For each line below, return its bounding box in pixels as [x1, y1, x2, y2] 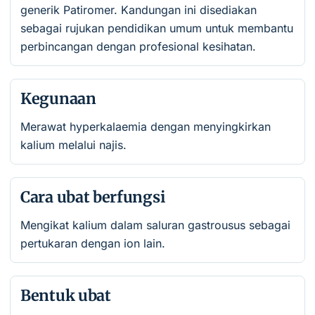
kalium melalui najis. [20, 138, 127, 152]
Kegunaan [20, 89, 96, 108]
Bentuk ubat [20, 286, 111, 305]
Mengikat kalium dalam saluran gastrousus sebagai [20, 218, 290, 232]
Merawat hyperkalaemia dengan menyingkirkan [20, 120, 271, 134]
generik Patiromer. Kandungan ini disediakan [20, 3, 257, 17]
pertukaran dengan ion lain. [20, 236, 165, 250]
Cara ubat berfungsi [20, 188, 165, 207]
